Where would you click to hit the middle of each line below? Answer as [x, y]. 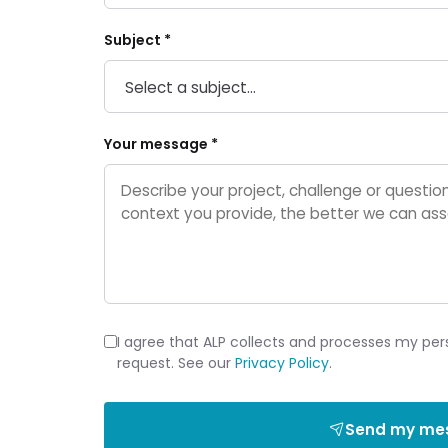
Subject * [137, 40]
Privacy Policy [282, 363]
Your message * [161, 144]
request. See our [176, 363]
